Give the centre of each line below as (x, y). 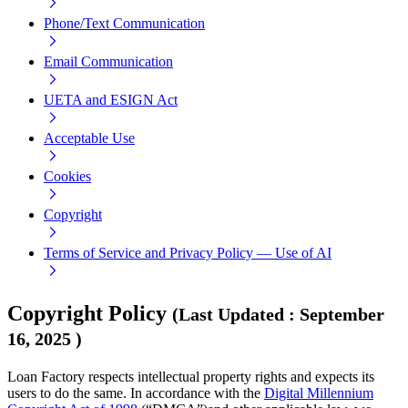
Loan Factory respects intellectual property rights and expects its (191, 376)
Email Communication (108, 62)
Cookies (67, 177)
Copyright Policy (87, 314)
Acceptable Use (89, 138)
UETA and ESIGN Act (111, 100)
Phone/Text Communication (124, 24)
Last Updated (231, 315)
